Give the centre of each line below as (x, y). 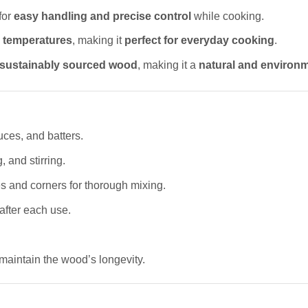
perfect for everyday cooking (199, 41)
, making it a (168, 65)
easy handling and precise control (102, 16)
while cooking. (228, 16)
